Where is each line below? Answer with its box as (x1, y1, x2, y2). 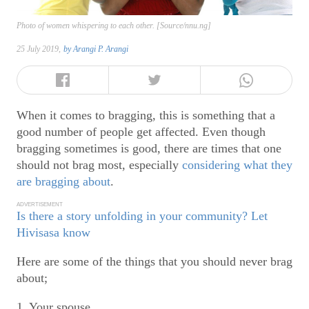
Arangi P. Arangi (73, 44, 128, 54)
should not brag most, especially (17, 157, 182, 172)
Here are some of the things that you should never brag (17, 255, 292, 269)
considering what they (182, 157, 292, 172)
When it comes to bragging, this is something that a (17, 108, 275, 122)
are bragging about (17, 174, 110, 188)
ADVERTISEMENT (17, 201, 63, 208)
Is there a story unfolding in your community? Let (17, 209, 268, 223)
